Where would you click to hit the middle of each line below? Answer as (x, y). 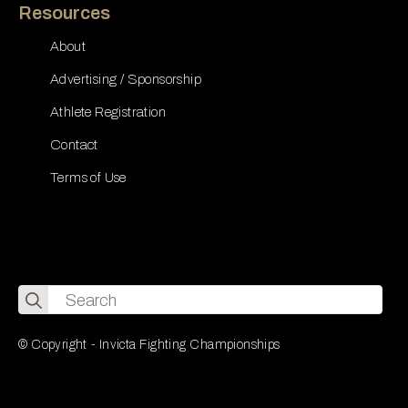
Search (45, 296)
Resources (64, 13)
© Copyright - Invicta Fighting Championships (149, 344)
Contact (74, 145)
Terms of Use (88, 178)
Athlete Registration (108, 112)
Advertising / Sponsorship (126, 80)
